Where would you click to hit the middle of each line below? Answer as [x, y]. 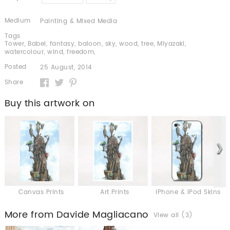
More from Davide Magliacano [76, 215]
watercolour [24, 52]
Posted [15, 67]
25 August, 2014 [66, 68]
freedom [81, 52]
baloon [90, 44]
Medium [17, 21]
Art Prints [115, 192]
